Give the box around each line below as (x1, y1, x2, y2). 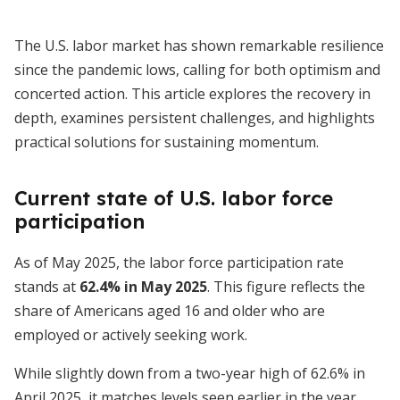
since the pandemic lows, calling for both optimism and (14, 60, 380, 79)
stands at (14, 277, 79, 296)
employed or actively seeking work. (14, 325, 247, 345)
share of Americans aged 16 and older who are (14, 301, 325, 321)
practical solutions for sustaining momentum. (14, 132, 319, 152)
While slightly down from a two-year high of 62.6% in (14, 363, 365, 383)
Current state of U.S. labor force (14, 186, 333, 211)
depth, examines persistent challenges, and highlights (14, 108, 375, 128)
